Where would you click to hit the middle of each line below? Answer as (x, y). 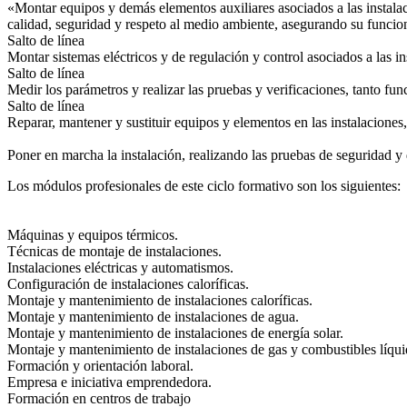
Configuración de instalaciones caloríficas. (128, 284)
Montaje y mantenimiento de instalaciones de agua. (153, 317)
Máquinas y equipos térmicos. (93, 235)
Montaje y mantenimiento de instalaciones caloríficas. (160, 300)
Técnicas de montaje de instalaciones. (114, 251)
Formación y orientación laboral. (100, 366)
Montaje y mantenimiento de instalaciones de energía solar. (175, 333)
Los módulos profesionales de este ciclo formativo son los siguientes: (204, 186)
